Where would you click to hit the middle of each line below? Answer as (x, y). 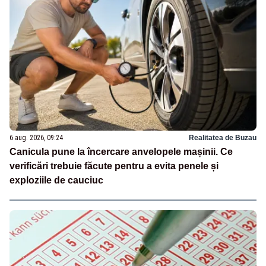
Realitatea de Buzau (223, 138)
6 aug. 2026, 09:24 (36, 138)
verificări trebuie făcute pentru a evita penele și (114, 166)
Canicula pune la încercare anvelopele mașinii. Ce (121, 152)
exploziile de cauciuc (56, 180)
